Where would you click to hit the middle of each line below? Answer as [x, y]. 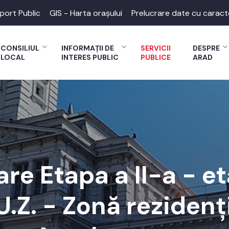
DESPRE [206, 48]
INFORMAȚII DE [88, 48]
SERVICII [156, 48]
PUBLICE [156, 57]
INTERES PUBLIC [90, 57]
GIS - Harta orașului [86, 13]
